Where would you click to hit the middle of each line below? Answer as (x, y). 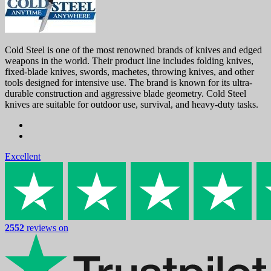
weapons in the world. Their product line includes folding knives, (129, 61)
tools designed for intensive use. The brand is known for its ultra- (129, 83)
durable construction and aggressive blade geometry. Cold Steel (126, 94)
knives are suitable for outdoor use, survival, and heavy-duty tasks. (132, 105)
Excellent (23, 157)
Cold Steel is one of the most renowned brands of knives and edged (133, 50)
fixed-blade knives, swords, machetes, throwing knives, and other (129, 72)
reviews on (47, 228)
